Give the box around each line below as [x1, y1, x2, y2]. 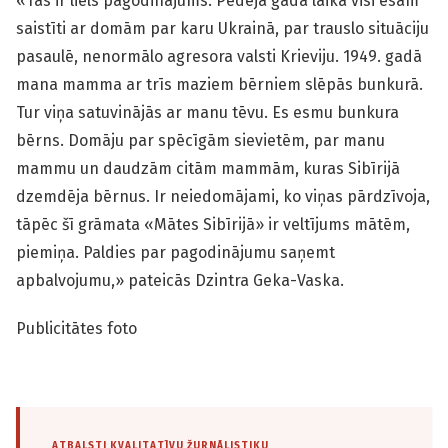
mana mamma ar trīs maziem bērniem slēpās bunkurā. [16, 75, 423, 95]
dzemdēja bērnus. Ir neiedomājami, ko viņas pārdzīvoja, [16, 187, 430, 207]
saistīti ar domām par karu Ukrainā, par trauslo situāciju [16, 19, 429, 39]
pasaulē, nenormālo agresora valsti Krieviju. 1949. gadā [16, 47, 422, 67]
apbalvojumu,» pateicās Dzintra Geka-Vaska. [16, 271, 344, 291]
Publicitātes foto [16, 319, 137, 339]
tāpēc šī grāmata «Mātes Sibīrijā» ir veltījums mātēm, [16, 215, 410, 235]
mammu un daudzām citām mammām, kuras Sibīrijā [16, 159, 400, 179]
